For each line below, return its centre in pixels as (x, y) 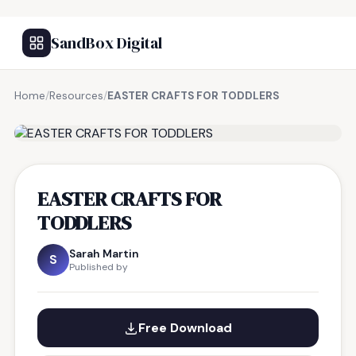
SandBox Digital (106, 43)
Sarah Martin (104, 253)
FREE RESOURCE (93, 114)
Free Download (185, 328)
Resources (76, 96)
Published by (99, 267)
